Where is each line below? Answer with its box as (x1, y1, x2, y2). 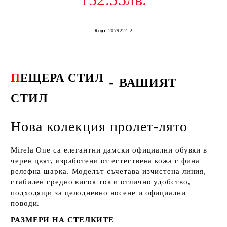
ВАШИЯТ (119, 73, 177, 91)
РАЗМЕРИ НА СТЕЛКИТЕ (11, 215, 115, 224)
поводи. (11, 199, 40, 207)
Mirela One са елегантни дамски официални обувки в (11, 145, 208, 154)
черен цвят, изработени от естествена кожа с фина (11, 156, 200, 165)
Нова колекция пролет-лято (11, 118, 187, 134)
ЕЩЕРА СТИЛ (20, 68, 104, 86)
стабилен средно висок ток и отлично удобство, (11, 177, 191, 186)
